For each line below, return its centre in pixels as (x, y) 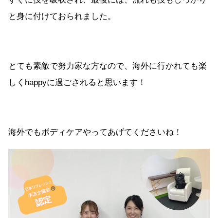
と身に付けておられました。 (62, 17)
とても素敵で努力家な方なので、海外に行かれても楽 (108, 66)
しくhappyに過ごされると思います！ (77, 83)
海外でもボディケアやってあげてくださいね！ (95, 132)
